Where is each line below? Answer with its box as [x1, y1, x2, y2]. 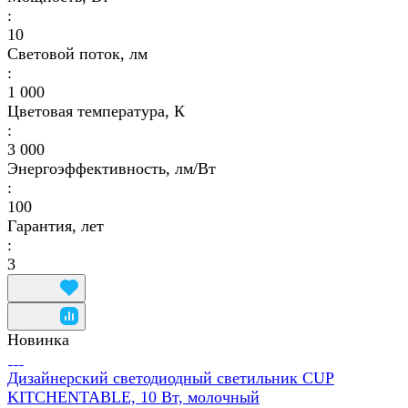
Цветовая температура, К [7, 101, 185, 120]
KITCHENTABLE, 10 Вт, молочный [7, 387, 260, 406]
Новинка [7, 330, 69, 349]
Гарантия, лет [7, 216, 104, 235]
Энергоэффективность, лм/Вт [7, 158, 216, 178]
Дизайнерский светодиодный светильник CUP [7, 368, 334, 387]
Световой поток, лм [7, 44, 148, 63]
